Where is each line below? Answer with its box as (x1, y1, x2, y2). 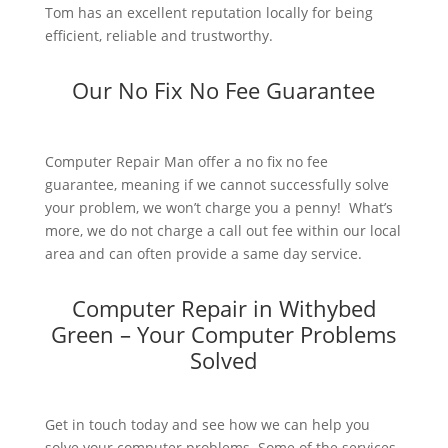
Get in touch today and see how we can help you (44, 415, 370, 435)
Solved (190, 345, 258, 376)
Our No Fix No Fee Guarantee (72, 75, 376, 106)
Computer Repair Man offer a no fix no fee (44, 152, 328, 172)
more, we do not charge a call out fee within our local (44, 221, 401, 241)
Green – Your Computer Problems (50, 319, 397, 350)
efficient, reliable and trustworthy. (44, 26, 273, 46)
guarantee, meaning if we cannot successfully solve (44, 175, 389, 195)
